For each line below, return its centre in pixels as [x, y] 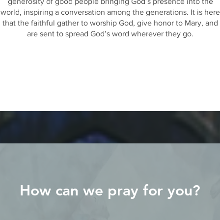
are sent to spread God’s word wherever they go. [110, 34]
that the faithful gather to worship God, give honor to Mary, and [110, 23]
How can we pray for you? [110, 191]
